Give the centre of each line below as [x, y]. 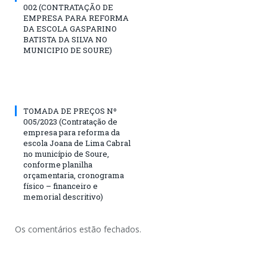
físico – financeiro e [60, 186]
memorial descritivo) [63, 196]
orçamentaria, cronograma [74, 175]
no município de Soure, [66, 153]
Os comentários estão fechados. [78, 229]
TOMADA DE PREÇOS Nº [70, 111]
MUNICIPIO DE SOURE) [68, 50]
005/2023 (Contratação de [70, 121]
